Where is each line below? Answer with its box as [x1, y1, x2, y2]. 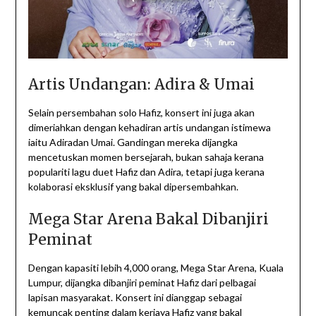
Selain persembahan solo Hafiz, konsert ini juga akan [28, 106, 255, 119]
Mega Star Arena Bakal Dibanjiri [28, 209, 269, 229]
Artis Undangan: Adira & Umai [28, 74, 255, 94]
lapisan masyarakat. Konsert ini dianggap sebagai [28, 291, 242, 303]
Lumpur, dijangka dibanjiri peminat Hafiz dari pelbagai [28, 276, 256, 288]
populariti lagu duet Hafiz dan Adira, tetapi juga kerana [28, 165, 265, 178]
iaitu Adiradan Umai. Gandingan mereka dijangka [28, 135, 238, 148]
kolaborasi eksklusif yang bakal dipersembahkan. [28, 180, 238, 193]
